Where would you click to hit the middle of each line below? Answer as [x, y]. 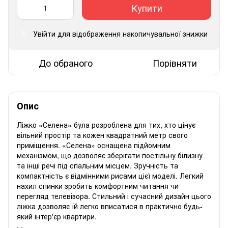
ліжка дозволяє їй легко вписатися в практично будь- [110, 206]
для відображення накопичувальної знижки [132, 33]
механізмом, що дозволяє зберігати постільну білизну [110, 155]
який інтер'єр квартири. [57, 216]
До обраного [65, 62]
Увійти [44, 33]
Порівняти [175, 62]
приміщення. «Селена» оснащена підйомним [94, 145]
